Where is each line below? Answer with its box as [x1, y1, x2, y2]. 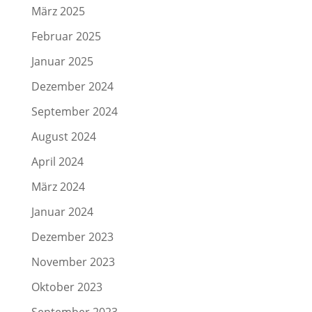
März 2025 [31, 3, 85, 19]
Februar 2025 [31, 28, 101, 44]
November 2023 [31, 253, 115, 270]
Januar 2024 [31, 203, 93, 219]
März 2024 [31, 178, 85, 194]
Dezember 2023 [31, 228, 114, 244]
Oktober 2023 [31, 279, 102, 295]
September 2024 [31, 103, 118, 119]
